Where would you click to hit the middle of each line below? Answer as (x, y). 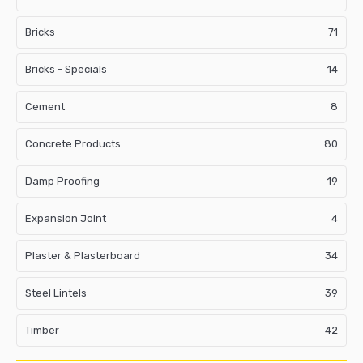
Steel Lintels (56, 293)
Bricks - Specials (66, 69)
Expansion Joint (66, 218)
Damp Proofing (62, 181)
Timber (42, 330)
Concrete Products (73, 143)
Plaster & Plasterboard (83, 255)
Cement (45, 106)
